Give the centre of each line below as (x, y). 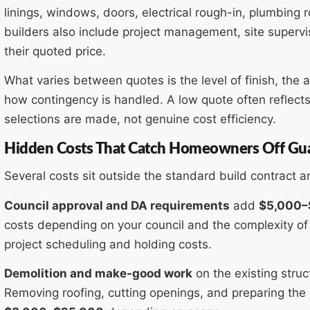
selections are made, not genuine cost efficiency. (140, 119)
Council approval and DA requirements (117, 205)
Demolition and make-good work (98, 274)
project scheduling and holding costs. (108, 244)
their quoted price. (55, 51)
